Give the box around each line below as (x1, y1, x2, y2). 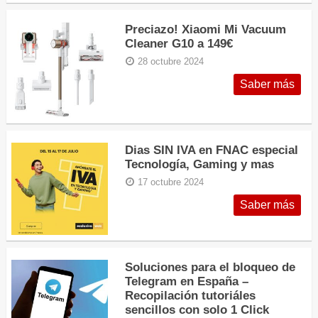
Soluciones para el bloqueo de (125, 259, 296, 274)
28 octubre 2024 (138, 56, 204, 67)
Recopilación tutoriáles (125, 287, 256, 302)
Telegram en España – (125, 273, 249, 288)
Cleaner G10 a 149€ (125, 35, 234, 50)
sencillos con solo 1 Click (125, 302, 270, 317)
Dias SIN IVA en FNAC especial (125, 142, 299, 157)
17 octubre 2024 (138, 177, 204, 187)
